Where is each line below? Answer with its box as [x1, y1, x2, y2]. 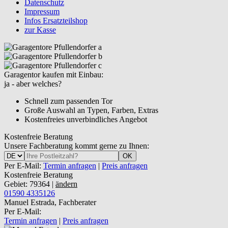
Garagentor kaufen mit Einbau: [4, 70, 103, 79]
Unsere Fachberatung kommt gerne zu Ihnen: [4, 141, 149, 150]
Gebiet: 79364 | [4, 180, 55, 188]
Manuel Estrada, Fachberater [4, 198, 96, 207]
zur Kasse [24, 25, 56, 34]
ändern [55, 180, 77, 188]
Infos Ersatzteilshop [24, 16, 88, 25]
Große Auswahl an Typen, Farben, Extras [24, 106, 158, 115]
